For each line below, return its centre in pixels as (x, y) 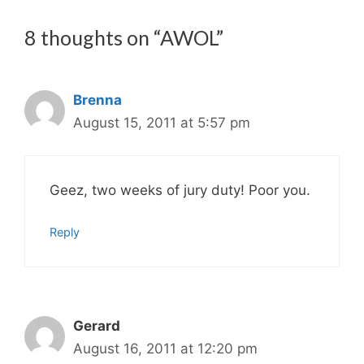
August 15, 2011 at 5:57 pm (162, 122)
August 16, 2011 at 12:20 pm (165, 348)
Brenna (97, 100)
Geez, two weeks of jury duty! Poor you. (180, 190)
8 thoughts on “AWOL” (124, 37)
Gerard (97, 325)
